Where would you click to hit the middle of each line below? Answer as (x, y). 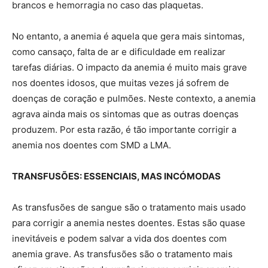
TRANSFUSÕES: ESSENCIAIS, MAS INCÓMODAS (116, 176)
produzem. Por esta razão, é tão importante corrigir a (124, 129)
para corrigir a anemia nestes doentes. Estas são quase (129, 223)
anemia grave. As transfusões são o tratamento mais (122, 254)
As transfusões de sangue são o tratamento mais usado (129, 207)
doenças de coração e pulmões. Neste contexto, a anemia (134, 98)
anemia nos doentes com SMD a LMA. (92, 145)
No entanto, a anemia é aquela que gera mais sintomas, (128, 36)
